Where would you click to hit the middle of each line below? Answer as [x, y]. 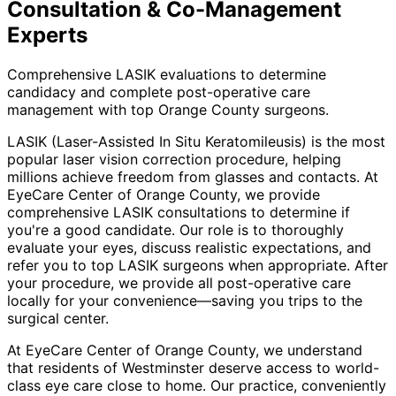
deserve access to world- [292, 367]
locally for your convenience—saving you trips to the [185, 300]
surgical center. [58, 318]
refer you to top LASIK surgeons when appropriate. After [198, 265]
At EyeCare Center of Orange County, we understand [185, 350]
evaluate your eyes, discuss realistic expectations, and [189, 247]
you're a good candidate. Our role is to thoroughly [175, 229]
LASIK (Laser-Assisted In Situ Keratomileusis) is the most [196, 141]
